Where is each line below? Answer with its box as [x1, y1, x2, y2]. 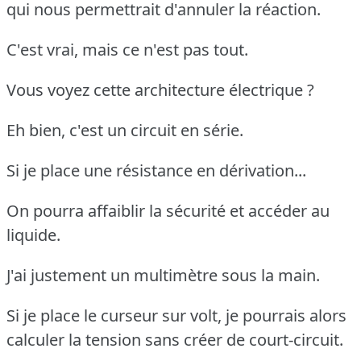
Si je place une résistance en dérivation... [6, 159, 306, 181]
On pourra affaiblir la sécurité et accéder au [6, 199, 330, 222]
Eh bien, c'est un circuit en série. [6, 118, 243, 141]
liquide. [6, 223, 60, 246]
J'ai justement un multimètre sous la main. [6, 263, 320, 286]
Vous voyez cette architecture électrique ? [6, 78, 314, 101]
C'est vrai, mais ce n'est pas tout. [6, 38, 248, 60]
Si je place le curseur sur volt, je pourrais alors [6, 304, 346, 326]
